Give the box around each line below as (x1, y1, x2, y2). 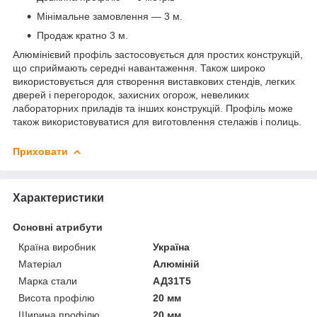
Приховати (13, 145, 68, 157)
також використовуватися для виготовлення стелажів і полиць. (13, 115, 304, 127)
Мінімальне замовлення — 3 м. (37, 10, 183, 22)
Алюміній (153, 258, 200, 270)
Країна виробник (18, 241, 96, 253)
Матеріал (18, 258, 62, 270)
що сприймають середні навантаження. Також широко (13, 62, 265, 74)
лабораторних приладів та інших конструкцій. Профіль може (13, 102, 293, 114)
